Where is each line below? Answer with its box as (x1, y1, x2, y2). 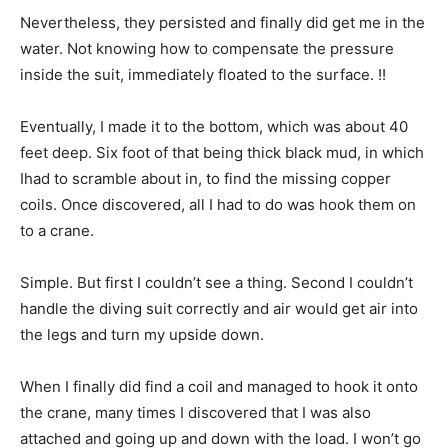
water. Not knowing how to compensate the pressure (20, 39, 394, 59)
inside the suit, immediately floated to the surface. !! (20, 65, 386, 85)
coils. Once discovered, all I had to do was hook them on (20, 195, 416, 215)
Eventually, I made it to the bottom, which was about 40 (20, 117, 408, 137)
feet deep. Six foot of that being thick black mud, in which (20, 143, 424, 163)
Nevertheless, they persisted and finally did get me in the (20, 13, 425, 33)
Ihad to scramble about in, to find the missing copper (20, 169, 391, 189)
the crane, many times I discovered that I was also (20, 403, 371, 423)
